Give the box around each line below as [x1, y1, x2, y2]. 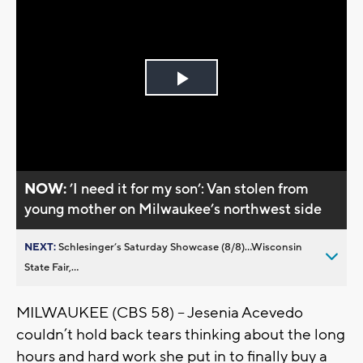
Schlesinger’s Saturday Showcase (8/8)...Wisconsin [58, 240, 302, 254]
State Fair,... [24, 260, 79, 274]
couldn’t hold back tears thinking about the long [16, 324, 345, 344]
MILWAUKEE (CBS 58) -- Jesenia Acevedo [16, 302, 303, 322]
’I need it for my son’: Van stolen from [70, 179, 310, 199]
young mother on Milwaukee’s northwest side [24, 199, 322, 219]
